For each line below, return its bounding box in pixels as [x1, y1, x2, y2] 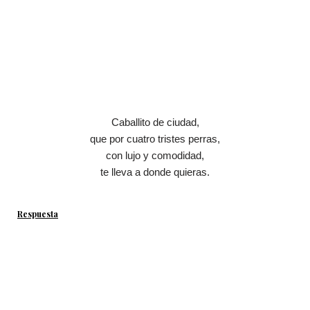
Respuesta [17, 208, 58, 220]
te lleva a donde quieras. [100, 166, 210, 179]
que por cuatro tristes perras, [90, 133, 220, 145]
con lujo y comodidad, [106, 149, 204, 162]
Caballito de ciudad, [111, 116, 199, 129]
